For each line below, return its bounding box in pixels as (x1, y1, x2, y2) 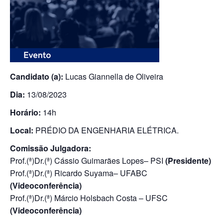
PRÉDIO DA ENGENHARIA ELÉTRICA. (33, 124, 179, 136)
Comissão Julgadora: (10, 142, 91, 154)
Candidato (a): (10, 71, 63, 82)
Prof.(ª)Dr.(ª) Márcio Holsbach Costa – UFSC (10, 192, 168, 204)
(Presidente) (165, 155, 211, 166)
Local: (10, 124, 33, 136)
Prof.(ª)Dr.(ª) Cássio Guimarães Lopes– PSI (10, 155, 165, 166)
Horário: (10, 107, 41, 118)
